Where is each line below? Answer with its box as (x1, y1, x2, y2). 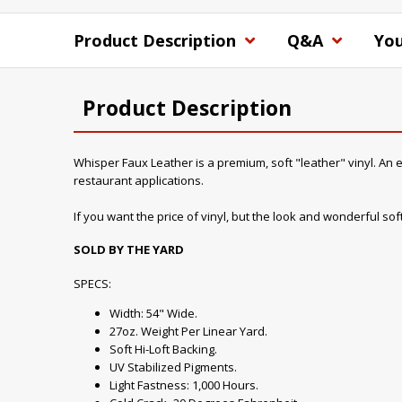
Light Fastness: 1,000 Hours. (109, 376, 258, 393)
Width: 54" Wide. (109, 304, 197, 321)
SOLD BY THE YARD (74, 241, 184, 258)
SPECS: (74, 275, 111, 292)
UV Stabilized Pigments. (109, 358, 237, 375)
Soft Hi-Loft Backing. (109, 340, 217, 357)
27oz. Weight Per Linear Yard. (109, 322, 267, 339)
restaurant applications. (74, 172, 204, 188)
